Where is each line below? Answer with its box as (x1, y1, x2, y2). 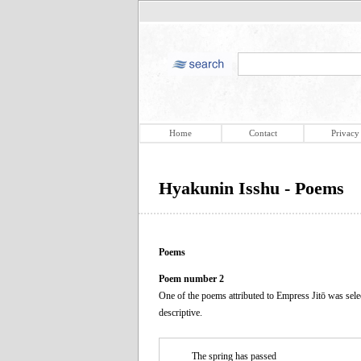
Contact (248, 128, 277, 138)
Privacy (330, 128, 359, 138)
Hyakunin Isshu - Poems (159, 178, 344, 198)
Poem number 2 (159, 272, 224, 284)
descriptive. (159, 306, 202, 318)
